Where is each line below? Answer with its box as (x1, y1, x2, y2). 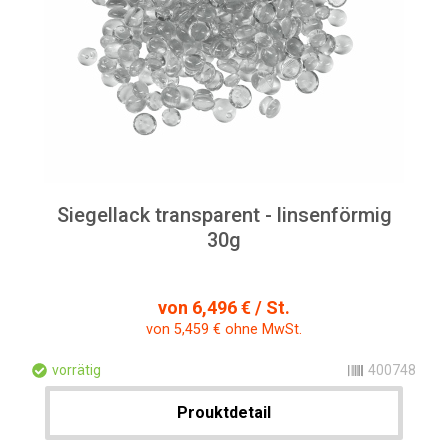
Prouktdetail (177, 403, 271, 422)
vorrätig (52, 362, 101, 378)
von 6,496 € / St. (158, 297, 290, 318)
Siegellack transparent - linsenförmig (56, 203, 392, 227)
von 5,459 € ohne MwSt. (146, 321, 302, 338)
